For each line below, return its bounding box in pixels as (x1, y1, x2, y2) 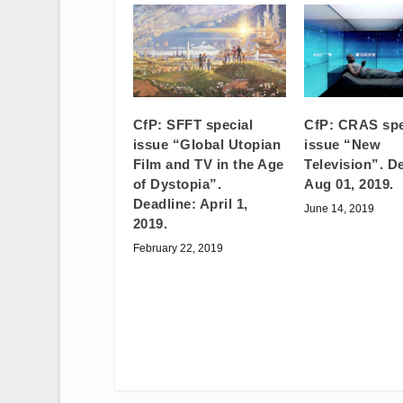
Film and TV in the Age (132, 156, 284, 172)
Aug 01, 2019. (304, 175, 394, 192)
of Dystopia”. (132, 175, 222, 192)
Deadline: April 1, (132, 195, 248, 211)
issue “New (304, 136, 381, 152)
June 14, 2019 (304, 201, 375, 215)
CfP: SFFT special (132, 116, 254, 132)
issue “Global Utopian (132, 136, 282, 152)
